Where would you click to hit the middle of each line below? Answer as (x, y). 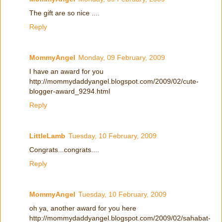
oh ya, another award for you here (83, 208)
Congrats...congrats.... (64, 149)
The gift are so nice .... (64, 13)
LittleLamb (47, 136)
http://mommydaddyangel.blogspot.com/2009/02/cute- (114, 81)
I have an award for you (66, 71)
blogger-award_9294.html (70, 91)
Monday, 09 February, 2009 (122, 57)
